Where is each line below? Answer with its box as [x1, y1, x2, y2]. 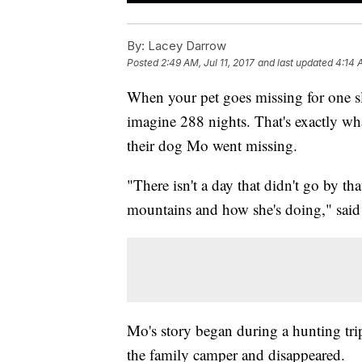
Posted [127, 57, 161, 69]
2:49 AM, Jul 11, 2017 [161, 57, 255, 69]
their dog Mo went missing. [127, 135, 302, 156]
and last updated [258, 57, 333, 69]
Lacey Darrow [145, 38, 226, 54]
